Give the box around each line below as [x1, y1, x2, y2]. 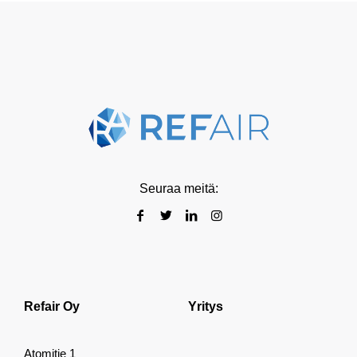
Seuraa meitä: [139, 181, 218, 195]
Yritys [188, 299, 223, 313]
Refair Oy [23, 299, 80, 313]
